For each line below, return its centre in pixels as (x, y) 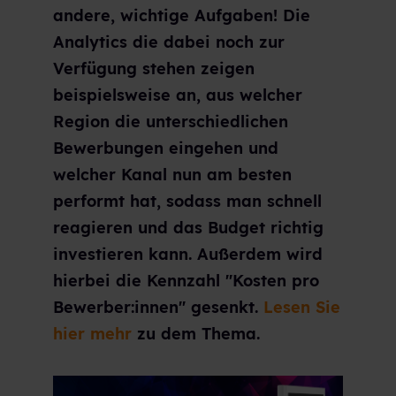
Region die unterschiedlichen (171, 121)
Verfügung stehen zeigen (154, 68)
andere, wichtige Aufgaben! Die (182, 15)
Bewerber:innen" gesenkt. (158, 307)
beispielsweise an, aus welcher (178, 95)
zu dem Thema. (196, 333)
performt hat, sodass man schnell (187, 201)
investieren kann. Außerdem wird (188, 254)
